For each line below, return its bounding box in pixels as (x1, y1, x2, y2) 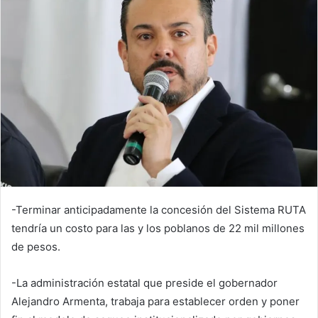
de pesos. (11, 239, 60, 253)
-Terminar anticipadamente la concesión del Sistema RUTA (11, 202, 306, 216)
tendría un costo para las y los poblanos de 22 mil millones (11, 221, 305, 235)
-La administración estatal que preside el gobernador (11, 275, 278, 290)
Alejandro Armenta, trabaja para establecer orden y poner (11, 294, 300, 308)
